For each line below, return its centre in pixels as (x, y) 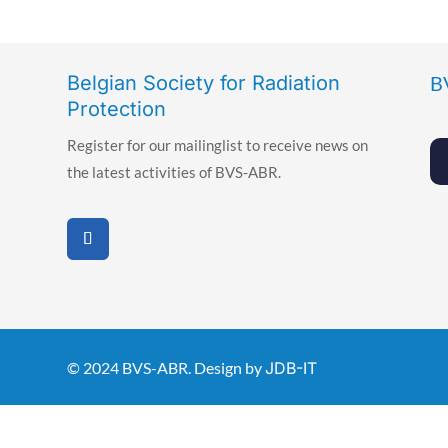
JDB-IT (291, 368)
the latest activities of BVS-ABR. (174, 171)
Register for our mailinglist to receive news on (218, 144)
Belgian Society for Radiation (204, 82)
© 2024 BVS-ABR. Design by (166, 368)
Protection (117, 108)
